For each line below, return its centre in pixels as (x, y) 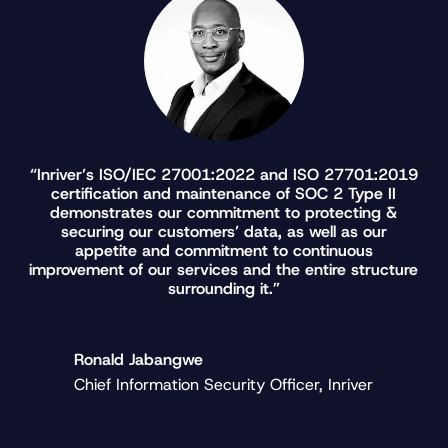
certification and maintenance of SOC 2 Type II (224, 194)
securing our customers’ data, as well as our (223, 232)
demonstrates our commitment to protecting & (224, 213)
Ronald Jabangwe (139, 360)
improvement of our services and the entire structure (224, 270)
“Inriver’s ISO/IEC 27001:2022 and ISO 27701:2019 (223, 175)
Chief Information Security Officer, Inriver (224, 385)
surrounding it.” (223, 289)
